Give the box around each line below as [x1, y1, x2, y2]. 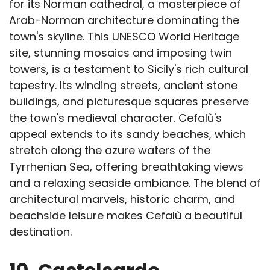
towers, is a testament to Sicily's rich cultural [9, 61, 248, 77]
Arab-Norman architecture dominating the [9, 13, 239, 28]
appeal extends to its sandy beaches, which [9, 127, 246, 142]
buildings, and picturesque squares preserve [9, 94, 249, 110]
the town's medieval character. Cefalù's [9, 110, 222, 126]
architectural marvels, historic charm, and [9, 192, 235, 207]
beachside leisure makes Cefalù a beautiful [9, 208, 242, 224]
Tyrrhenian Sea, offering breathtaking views [9, 159, 243, 175]
